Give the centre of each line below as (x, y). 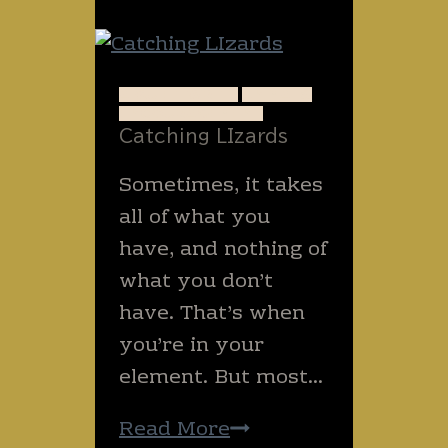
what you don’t (196, 282)
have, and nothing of (223, 250)
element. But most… (221, 378)
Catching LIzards (204, 136)
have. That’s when (212, 314)
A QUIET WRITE (179, 95)
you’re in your (191, 346)
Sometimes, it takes (221, 186)
